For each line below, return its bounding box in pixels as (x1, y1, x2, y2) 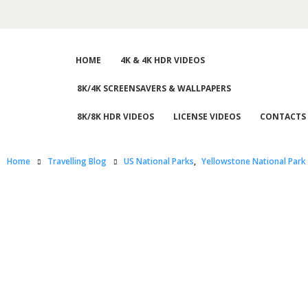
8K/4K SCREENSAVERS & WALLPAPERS (77, 82, 231, 94)
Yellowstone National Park (201, 155, 306, 167)
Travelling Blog (47, 155, 107, 167)
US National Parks (124, 155, 194, 167)
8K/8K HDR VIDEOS (77, 111, 154, 122)
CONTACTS (260, 111, 306, 122)
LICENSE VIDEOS (173, 111, 241, 122)
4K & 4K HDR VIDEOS (120, 54, 205, 66)
